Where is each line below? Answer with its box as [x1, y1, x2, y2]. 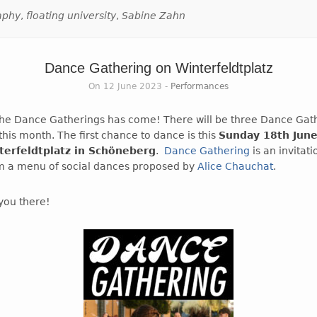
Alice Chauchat [197, 160, 274, 172]
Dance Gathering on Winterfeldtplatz [44, 59, 273, 76]
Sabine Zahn [121, 9, 185, 21]
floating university [25, 9, 116, 21]
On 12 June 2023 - [88, 81, 171, 91]
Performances [171, 81, 229, 91]
